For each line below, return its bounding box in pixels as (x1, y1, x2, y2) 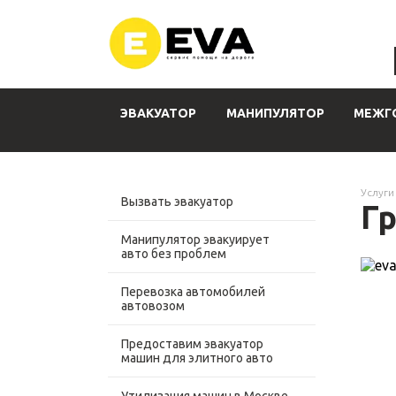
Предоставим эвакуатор (121, 337, 263, 351)
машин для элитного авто (121, 351, 273, 365)
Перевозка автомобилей (121, 285, 265, 299)
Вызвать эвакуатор (121, 194, 233, 209)
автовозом (121, 299, 185, 313)
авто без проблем (121, 247, 226, 261)
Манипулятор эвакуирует (121, 232, 270, 247)
